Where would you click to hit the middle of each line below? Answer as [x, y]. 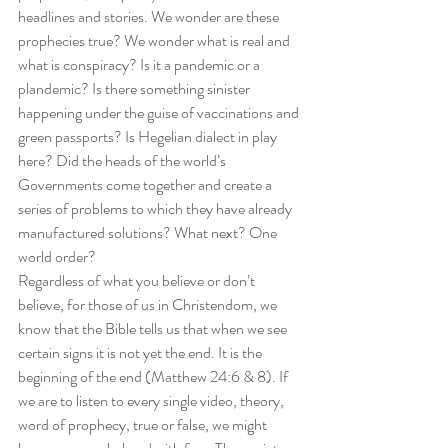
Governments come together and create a [146, 184]
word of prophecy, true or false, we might [144, 424]
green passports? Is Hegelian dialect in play [149, 136]
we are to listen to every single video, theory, [152, 400]
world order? [58, 256]
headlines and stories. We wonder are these [150, 16]
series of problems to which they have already [156, 208]
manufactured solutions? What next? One [149, 232]
